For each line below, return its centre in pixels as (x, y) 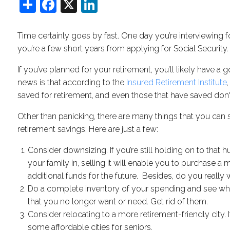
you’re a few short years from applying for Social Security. (123, 48)
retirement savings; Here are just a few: (88, 129)
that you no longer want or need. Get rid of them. (118, 201)
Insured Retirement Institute (177, 82)
